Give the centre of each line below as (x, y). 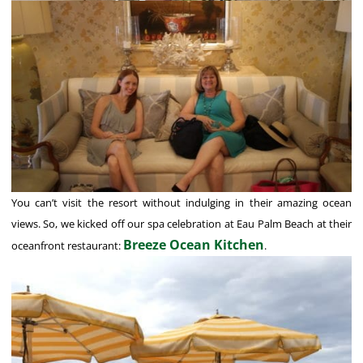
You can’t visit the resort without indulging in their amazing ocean (181, 202)
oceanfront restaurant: (67, 245)
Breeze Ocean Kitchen (194, 244)
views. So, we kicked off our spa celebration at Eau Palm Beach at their (181, 223)
